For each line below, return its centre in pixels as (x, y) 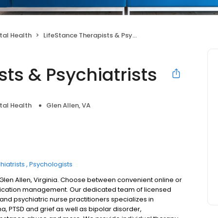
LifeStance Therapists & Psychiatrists (88, 35)
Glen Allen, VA (68, 105)
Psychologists (51, 164)
